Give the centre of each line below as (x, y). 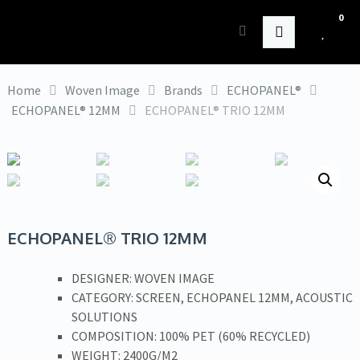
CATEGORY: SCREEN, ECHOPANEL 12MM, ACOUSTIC (212, 297)
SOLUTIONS (104, 317)
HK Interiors (73, 31)
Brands (183, 90)
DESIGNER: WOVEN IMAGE (143, 278)
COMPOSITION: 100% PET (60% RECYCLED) (190, 336)
